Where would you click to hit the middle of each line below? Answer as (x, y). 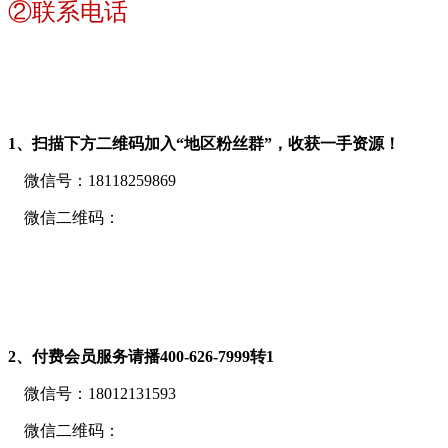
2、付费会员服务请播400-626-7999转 (137, 357)
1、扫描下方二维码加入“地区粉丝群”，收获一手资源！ (204, 144)
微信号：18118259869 (92, 181)
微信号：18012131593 (92, 394)
